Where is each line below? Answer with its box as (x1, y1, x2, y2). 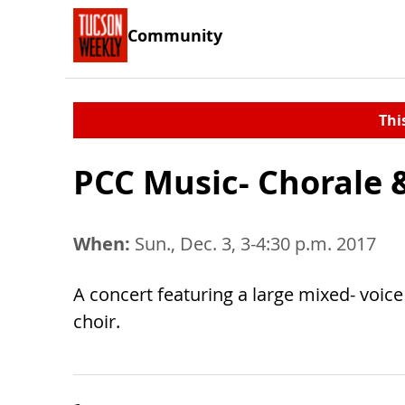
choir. (73, 309, 120, 334)
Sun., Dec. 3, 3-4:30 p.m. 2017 (130, 231, 376, 256)
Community (127, 24, 222, 46)
